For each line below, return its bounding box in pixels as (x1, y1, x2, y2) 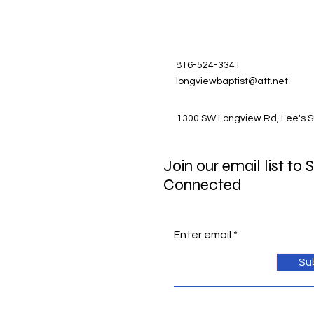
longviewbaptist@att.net (176, 76, 288, 86)
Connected (163, 175, 242, 194)
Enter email (174, 228, 231, 240)
